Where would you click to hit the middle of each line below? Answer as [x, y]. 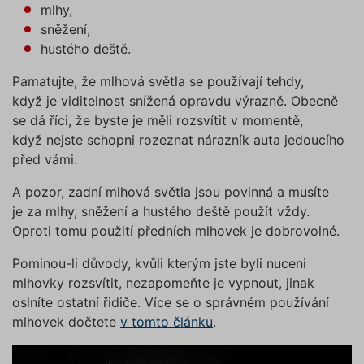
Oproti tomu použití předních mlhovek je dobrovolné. [176, 231]
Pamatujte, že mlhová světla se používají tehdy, [158, 82]
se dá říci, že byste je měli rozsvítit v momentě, [158, 121]
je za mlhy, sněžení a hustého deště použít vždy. [161, 212]
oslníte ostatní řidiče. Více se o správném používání [171, 303]
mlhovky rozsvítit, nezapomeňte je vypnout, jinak [163, 283]
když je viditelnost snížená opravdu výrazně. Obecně [175, 101]
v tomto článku [167, 322]
